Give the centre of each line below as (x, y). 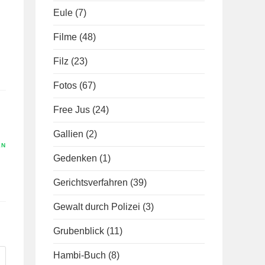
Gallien (68, 134)
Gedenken (75, 158)
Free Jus (72, 110)
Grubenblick (79, 231)
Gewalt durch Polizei (97, 207)
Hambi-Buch (80, 255)
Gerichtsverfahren (91, 182)
